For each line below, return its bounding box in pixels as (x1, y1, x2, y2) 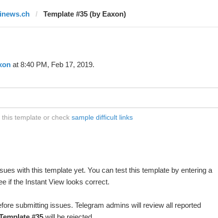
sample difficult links (71, 113, 133, 121)
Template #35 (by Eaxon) (43, 10, 126, 18)
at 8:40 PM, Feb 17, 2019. (10, 60, 94, 69)
